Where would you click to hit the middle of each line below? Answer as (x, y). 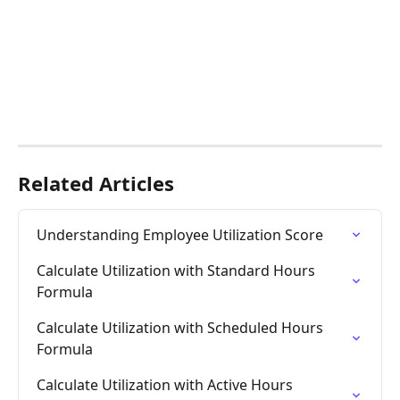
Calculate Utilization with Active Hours (167, 385)
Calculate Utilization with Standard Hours (178, 271)
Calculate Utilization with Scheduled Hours (182, 328)
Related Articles (96, 183)
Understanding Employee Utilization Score (180, 235)
